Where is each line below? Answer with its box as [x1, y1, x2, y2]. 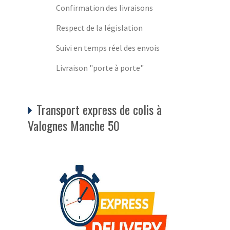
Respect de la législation [56, 22, 143, 33]
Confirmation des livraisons [56, 2, 153, 13]
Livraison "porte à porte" [56, 62, 144, 73]
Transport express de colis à [36, 100, 162, 119]
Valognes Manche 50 [28, 116, 120, 135]
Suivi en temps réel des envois [56, 42, 160, 53]
